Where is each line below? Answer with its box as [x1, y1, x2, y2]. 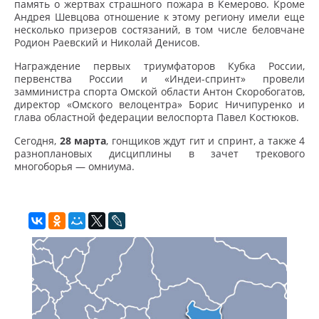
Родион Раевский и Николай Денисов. [14, 36, 200, 50]
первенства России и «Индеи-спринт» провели [14, 72, 305, 86]
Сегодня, [14, 134, 60, 148]
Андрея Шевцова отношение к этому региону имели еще [14, 10, 305, 24]
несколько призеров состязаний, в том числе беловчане [14, 23, 305, 37]
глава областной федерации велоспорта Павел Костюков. [14, 110, 299, 125]
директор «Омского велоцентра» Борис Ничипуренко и [14, 98, 305, 112]
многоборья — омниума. [14, 159, 135, 174]
